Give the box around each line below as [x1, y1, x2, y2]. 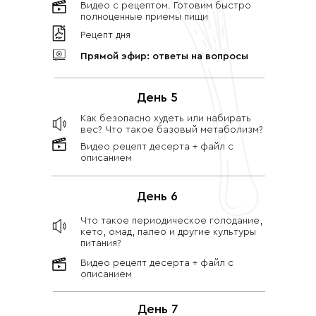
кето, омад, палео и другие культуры [80, 227, 256, 237]
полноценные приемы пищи [80, 12, 208, 22]
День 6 [137, 190, 178, 202]
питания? [80, 238, 121, 248]
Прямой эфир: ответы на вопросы [80, 51, 248, 61]
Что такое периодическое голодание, [80, 216, 262, 226]
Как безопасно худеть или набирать [80, 114, 251, 123]
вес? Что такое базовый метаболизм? [80, 125, 263, 135]
